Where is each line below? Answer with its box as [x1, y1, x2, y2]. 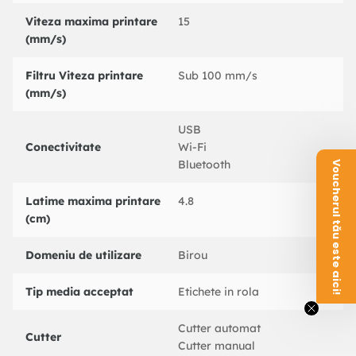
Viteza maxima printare [25, 14, 157, 29]
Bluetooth [178, 157, 230, 172]
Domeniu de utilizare [25, 248, 141, 263]
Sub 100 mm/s [178, 68, 257, 83]
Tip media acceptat [25, 284, 133, 300]
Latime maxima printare [25, 194, 161, 209]
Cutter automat [178, 321, 261, 336]
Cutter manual [178, 339, 255, 354]
